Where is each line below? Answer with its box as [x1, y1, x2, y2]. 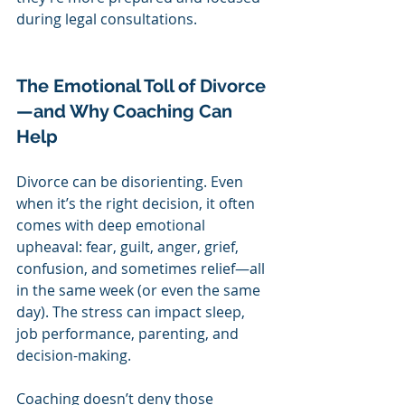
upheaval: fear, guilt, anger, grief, [16, 236, 242, 257]
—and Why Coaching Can [16, 99, 237, 122]
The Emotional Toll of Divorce [16, 74, 266, 97]
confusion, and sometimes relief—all [16, 258, 268, 278]
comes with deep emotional [16, 214, 209, 235]
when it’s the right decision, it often [16, 193, 259, 213]
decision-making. [16, 344, 131, 365]
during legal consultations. [16, 8, 197, 29]
